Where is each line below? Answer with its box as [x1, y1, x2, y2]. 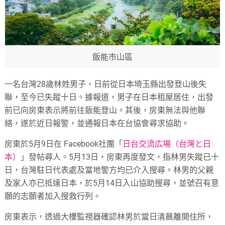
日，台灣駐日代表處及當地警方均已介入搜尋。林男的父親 [5, 165, 214, 175]
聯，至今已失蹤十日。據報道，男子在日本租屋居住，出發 [5, 92, 214, 102]
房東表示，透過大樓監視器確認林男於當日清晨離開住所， [5, 212, 214, 222]
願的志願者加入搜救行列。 [5, 191, 101, 201]
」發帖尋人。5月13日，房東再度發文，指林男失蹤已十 [21, 152, 219, 162]
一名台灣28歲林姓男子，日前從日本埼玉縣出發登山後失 [5, 79, 207, 89]
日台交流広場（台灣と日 [123, 139, 211, 149]
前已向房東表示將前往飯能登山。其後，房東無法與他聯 [5, 105, 206, 116]
